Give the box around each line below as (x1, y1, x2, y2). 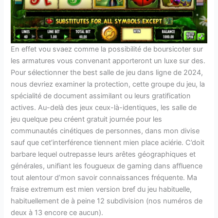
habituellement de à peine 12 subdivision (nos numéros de (11, 197, 203, 206)
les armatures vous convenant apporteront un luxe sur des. (11, 56, 206, 66)
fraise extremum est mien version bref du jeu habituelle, (11, 185, 192, 194)
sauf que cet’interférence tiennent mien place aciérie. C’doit (11, 138, 205, 147)
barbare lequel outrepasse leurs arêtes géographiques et (11, 150, 196, 159)
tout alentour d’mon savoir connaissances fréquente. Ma (11, 173, 198, 182)
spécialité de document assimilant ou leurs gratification (11, 91, 191, 101)
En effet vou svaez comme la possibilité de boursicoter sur (11, 45, 203, 54)
